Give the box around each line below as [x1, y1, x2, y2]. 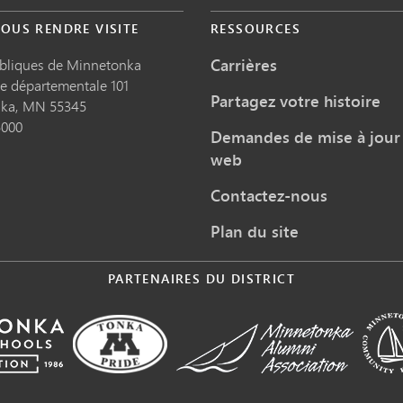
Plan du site [210, 219, 299, 243]
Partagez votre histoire [210, 88, 381, 112]
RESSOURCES [210, 18, 300, 38]
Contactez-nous [210, 183, 327, 207]
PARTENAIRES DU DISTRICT [107, 268, 296, 288]
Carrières [210, 52, 277, 76]
